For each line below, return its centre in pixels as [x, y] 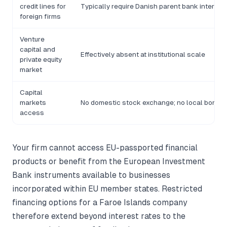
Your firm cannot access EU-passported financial [105, 148]
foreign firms [40, 17]
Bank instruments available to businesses [91, 175]
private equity [41, 60]
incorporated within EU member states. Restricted [107, 189]
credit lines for [43, 7]
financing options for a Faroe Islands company [100, 203]
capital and [37, 50]
